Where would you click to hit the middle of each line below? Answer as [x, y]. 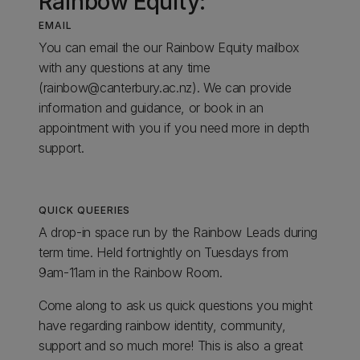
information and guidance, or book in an [151, 107]
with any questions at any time [125, 67]
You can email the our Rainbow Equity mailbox [169, 47]
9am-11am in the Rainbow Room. [131, 272]
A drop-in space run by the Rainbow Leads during [178, 232]
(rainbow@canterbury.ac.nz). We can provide [165, 87]
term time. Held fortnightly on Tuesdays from [164, 252]
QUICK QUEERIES [85, 210]
